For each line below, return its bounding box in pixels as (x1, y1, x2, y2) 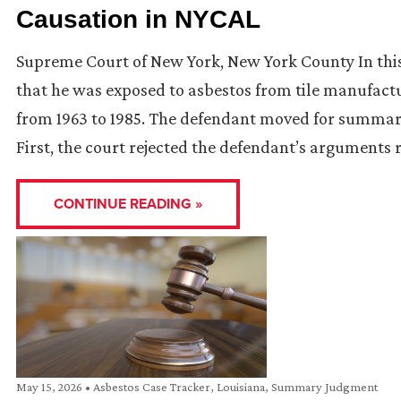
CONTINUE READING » (54, 193, 202, 215)
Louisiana (217, 379, 265, 394)
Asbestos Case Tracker (93, 379, 210, 394)
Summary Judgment (271, 379, 378, 394)
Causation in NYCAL (16, 5, 260, 34)
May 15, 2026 (16, 379, 85, 394)
